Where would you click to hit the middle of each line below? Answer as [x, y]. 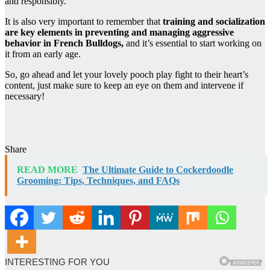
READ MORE [47, 169]
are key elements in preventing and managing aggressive [119, 32]
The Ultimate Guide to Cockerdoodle [158, 169]
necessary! [25, 96]
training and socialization [213, 21]
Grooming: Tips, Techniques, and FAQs [98, 180]
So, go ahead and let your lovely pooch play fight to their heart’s [127, 74]
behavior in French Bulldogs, [64, 43]
